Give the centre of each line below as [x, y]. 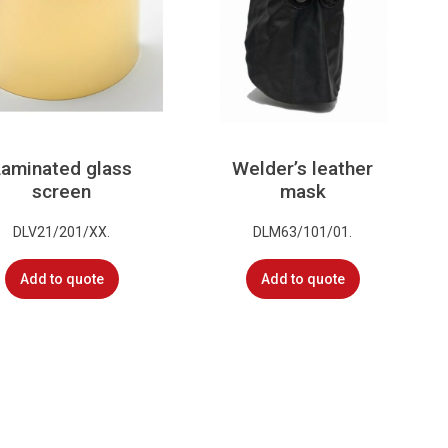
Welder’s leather [303, 169]
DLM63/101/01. [303, 231]
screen [62, 192]
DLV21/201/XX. [62, 231]
